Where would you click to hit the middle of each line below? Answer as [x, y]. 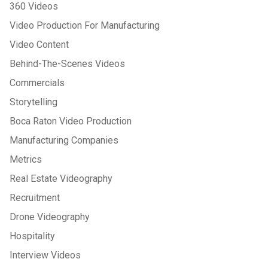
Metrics [26, 159]
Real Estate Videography [61, 178]
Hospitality [32, 236]
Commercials [37, 83]
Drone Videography [50, 217]
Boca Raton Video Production [71, 121]
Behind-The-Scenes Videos [67, 63]
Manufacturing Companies [64, 140]
